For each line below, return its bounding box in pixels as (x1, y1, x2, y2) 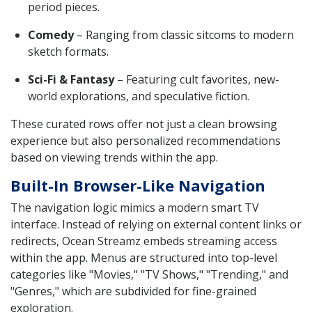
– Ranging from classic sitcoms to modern (74, 26, 294, 42)
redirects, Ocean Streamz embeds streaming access (10, 233, 277, 249)
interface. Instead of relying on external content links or (10, 216, 302, 232)
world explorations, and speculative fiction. (28, 88, 249, 104)
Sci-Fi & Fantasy (28, 71, 114, 87)
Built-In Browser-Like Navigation (10, 174, 265, 196)
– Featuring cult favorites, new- (114, 71, 279, 87)
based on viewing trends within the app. (10, 149, 218, 165)
